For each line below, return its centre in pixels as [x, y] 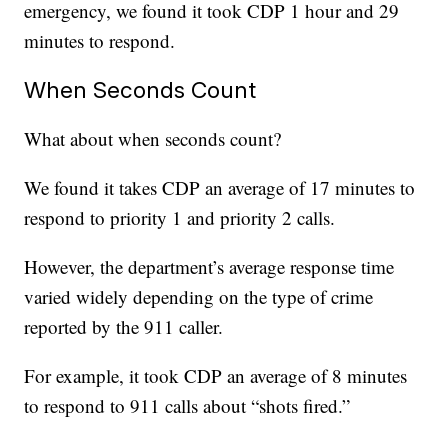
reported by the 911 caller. [124, 326]
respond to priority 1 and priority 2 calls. [183, 217]
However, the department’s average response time [209, 266]
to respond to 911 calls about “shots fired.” [190, 405]
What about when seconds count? [153, 138]
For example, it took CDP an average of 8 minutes [216, 375]
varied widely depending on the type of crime [199, 296]
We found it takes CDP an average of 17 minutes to [220, 187]
